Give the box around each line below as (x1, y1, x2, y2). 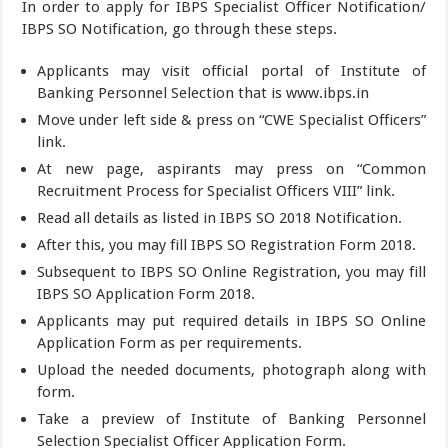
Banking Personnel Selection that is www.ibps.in (37, 83, 370, 102)
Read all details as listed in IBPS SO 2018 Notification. (37, 208, 403, 227)
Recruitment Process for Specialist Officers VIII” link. (37, 181, 396, 200)
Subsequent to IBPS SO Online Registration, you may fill (37, 262, 426, 281)
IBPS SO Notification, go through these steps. (22, 19, 338, 38)
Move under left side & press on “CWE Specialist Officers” (37, 110, 426, 129)
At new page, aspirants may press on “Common (37, 159, 426, 178)
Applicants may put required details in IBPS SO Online (37, 311, 426, 330)
